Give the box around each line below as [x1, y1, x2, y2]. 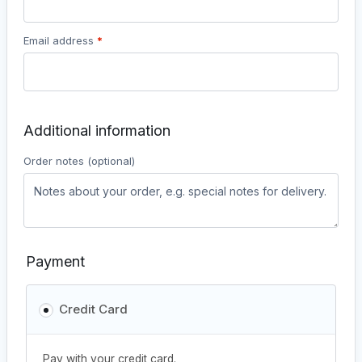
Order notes [23, 154, 87, 167]
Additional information [23, 122, 170, 139]
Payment [26, 253, 85, 270]
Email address [23, 34, 97, 47]
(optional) [87, 154, 135, 167]
